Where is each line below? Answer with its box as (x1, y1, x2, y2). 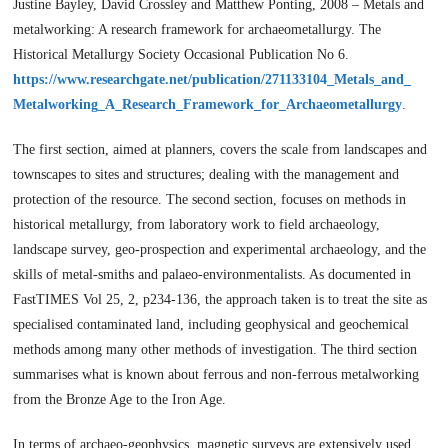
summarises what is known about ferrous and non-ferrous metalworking (13, 366, 420, 382)
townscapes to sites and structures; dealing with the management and (13, 166, 400, 182)
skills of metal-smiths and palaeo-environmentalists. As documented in (13, 266, 412, 282)
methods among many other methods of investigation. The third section (13, 341, 418, 357)
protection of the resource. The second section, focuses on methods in (13, 191, 407, 207)
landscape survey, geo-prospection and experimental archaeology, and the (13, 241, 427, 257)
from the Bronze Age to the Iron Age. (13, 391, 227, 407)
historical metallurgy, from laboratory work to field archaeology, (13, 216, 381, 232)
